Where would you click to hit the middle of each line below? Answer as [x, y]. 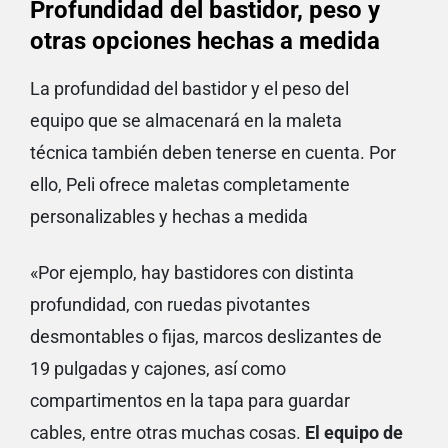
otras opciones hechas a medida [205, 41]
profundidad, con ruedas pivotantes [170, 305]
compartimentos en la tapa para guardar [190, 401]
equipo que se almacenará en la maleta [186, 121]
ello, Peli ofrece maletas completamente [190, 185]
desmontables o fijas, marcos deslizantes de [206, 337]
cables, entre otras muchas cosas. [167, 433]
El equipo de [354, 433]
